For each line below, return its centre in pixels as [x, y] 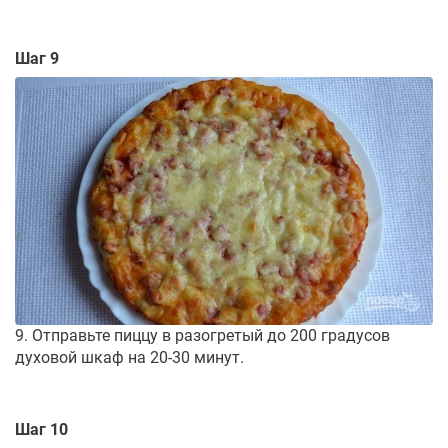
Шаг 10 [41, 430]
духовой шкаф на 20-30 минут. [129, 358]
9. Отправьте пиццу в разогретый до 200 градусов [202, 336]
